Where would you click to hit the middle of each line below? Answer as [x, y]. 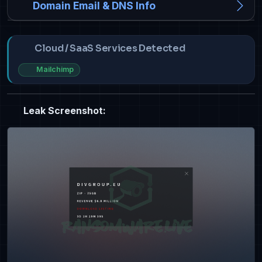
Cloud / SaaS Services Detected [110, 49]
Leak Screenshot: [63, 110]
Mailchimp [55, 70]
